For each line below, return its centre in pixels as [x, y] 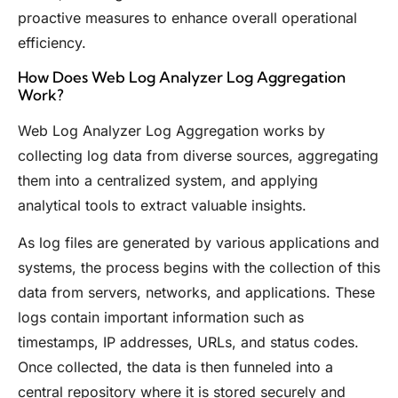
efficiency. [52, 43]
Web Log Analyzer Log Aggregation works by [171, 130]
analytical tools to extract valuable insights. [162, 205]
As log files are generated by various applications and [199, 242]
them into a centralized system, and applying [168, 180]
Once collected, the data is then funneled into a [175, 366]
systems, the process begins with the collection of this [199, 267]
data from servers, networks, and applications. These [196, 292]
